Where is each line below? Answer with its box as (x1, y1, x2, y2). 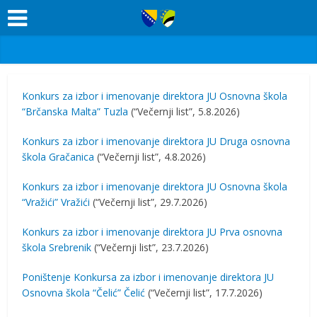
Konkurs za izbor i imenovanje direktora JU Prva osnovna (22, 225, 283, 238)
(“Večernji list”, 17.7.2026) (145, 286, 263, 299)
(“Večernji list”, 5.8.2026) (128, 105, 241, 118)
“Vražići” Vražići (22, 195, 91, 209)
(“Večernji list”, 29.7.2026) (90, 195, 208, 209)
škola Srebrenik (22, 241, 92, 254)
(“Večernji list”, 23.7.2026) (91, 241, 209, 254)
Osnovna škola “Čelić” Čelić (22, 286, 146, 299)
